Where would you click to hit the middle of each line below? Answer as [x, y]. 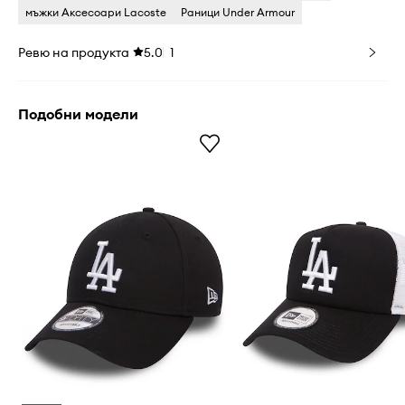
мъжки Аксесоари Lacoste [96, 12]
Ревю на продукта [74, 52]
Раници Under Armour [238, 12]
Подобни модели [78, 114]
